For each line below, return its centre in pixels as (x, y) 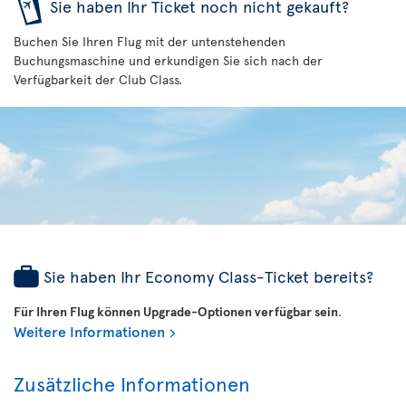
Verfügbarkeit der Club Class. (98, 79)
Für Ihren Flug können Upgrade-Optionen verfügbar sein (176, 311)
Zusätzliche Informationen (132, 383)
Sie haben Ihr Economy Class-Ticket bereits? (208, 275)
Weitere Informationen (89, 330)
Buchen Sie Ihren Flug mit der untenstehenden (150, 41)
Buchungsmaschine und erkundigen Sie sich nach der (168, 60)
